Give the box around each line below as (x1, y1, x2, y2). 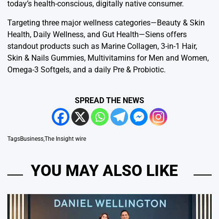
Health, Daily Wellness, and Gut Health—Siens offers (7, 30, 187, 40)
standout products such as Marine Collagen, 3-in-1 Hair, (7, 42, 197, 51)
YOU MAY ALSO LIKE (31, 161, 178, 180)
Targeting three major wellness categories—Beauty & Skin (7, 18, 205, 28)
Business (20, 135, 44, 143)
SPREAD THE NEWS (75, 96, 144, 106)
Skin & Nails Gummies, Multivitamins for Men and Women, (7, 53, 209, 63)
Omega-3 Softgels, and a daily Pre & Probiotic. (7, 65, 166, 75)
